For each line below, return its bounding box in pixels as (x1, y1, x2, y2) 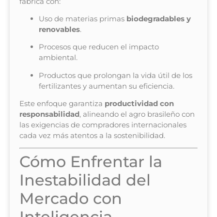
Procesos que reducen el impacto (39, 42, 159, 52)
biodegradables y (126, 14, 191, 23)
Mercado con (19, 189, 122, 208)
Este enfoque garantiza (19, 99, 105, 108)
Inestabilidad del (19, 170, 151, 190)
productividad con (105, 99, 174, 108)
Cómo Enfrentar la (19, 152, 162, 171)
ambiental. (39, 53, 77, 62)
